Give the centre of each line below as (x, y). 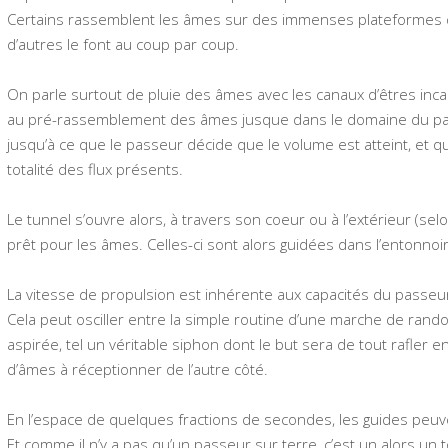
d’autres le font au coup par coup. (123, 44)
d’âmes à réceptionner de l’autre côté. (138, 369)
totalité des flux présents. (95, 169)
